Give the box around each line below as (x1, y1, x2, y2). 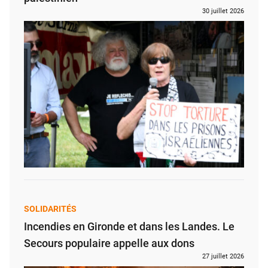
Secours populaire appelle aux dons (24, 237, 194, 250)
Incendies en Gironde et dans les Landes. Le (24, 220, 234, 233)
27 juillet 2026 (202, 252, 244, 261)
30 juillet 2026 (202, 7, 244, 15)
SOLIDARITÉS (24, 204, 77, 214)
